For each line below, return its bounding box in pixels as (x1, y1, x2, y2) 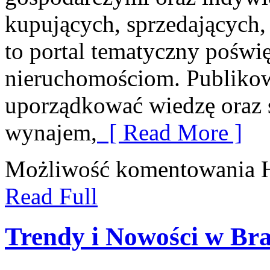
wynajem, (5, 119, 97, 146)
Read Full (5, 183, 98, 210)
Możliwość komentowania (5, 156, 261, 183)
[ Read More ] (97, 119, 242, 146)
